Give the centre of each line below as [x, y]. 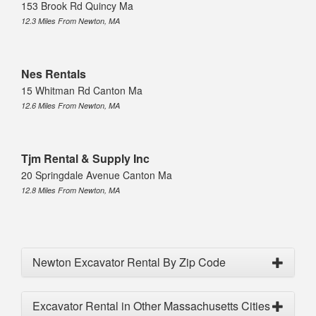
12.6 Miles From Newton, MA [71, 105]
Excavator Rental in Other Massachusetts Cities [151, 305]
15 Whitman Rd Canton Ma [82, 90]
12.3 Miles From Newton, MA [71, 20]
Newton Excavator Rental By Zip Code [129, 262]
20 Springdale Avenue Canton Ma [97, 175]
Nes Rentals [54, 73]
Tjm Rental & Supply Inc [85, 158]
